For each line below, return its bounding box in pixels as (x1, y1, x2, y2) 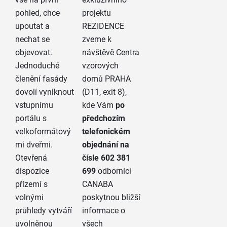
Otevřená (15, 153, 47, 163)
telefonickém (82, 127, 131, 137)
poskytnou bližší (82, 193, 141, 203)
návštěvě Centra (82, 48, 140, 58)
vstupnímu (15, 100, 53, 110)
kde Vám (82, 100, 116, 110)
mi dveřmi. (15, 140, 53, 150)
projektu (82, 8, 111, 18)
